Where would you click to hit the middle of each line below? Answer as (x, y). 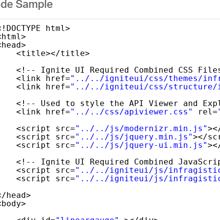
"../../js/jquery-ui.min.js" (141, 145)
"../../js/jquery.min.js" (134, 137)
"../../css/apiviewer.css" (131, 111)
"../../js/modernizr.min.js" (141, 128)
